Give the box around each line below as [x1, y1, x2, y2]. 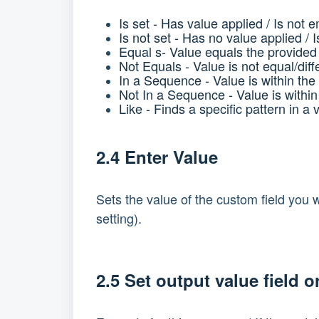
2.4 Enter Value [96, 145, 218, 169]
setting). [96, 208, 142, 227]
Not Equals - [119, 56, 193, 75]
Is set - [119, 14, 161, 33]
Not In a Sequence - [119, 85, 236, 104]
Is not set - [119, 28, 182, 47]
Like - [119, 99, 154, 118]
